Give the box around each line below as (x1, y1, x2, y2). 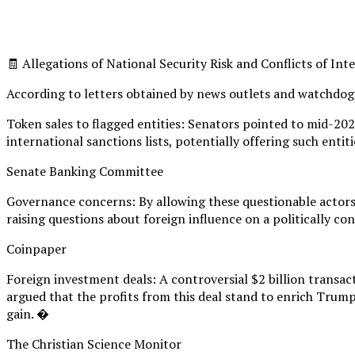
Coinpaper (6, 239, 67, 258)
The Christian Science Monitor (6, 334, 181, 353)
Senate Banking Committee (6, 162, 163, 180)
